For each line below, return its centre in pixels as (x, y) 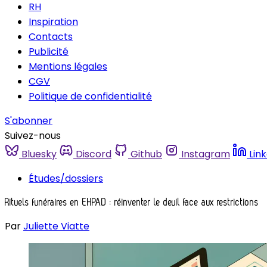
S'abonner (29, 121)
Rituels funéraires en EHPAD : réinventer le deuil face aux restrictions (132, 202)
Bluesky (39, 154)
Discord (94, 154)
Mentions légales (68, 66)
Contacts (51, 37)
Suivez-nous (33, 136)
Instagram (206, 154)
